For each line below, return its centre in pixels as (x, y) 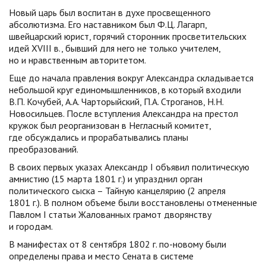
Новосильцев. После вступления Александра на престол (123, 113)
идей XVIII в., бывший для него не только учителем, (115, 48)
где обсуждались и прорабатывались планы (99, 137)
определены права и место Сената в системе (101, 256)
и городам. (31, 226)
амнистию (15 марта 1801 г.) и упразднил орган (106, 179)
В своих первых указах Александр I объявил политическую (129, 167)
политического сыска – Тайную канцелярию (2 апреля (117, 191)
